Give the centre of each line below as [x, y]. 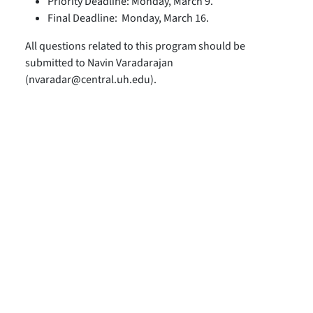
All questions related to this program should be [135, 46]
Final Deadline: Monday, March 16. [128, 18]
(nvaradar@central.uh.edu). [91, 80]
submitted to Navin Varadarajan [99, 63]
